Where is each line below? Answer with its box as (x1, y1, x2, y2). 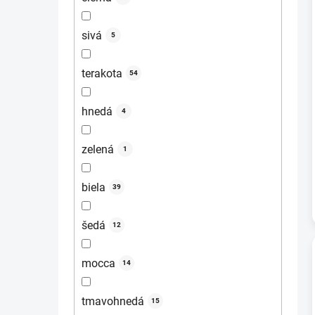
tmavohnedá (82, 294, 144, 308)
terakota (82, 66, 122, 80)
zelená (82, 142, 114, 156)
